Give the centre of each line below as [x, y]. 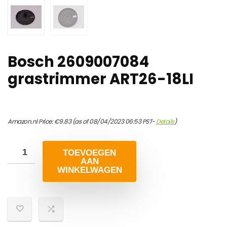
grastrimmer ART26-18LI [101, 79]
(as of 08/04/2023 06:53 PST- [113, 122]
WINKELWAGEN [89, 170]
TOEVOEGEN [89, 153]
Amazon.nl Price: [31, 122]
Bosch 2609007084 [78, 62]
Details [165, 122]
